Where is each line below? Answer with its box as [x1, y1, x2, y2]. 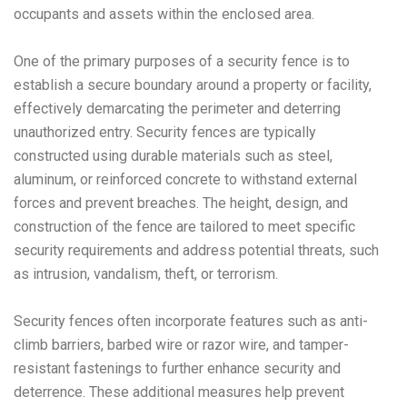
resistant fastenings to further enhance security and [14, 359, 341, 377]
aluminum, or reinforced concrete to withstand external [14, 170, 357, 188]
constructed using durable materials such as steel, [14, 146, 333, 164]
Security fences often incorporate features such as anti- [14, 312, 368, 330]
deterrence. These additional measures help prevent [14, 382, 344, 401]
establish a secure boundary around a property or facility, [14, 75, 372, 94]
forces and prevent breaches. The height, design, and [14, 194, 348, 212]
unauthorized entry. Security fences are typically [14, 123, 316, 141]
